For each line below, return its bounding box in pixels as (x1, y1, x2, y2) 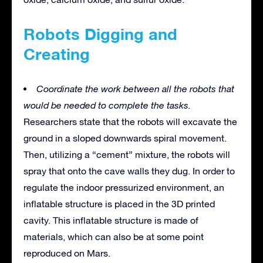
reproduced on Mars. (23, 247, 110, 258)
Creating (23, 44, 90, 63)
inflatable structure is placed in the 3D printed (23, 198, 215, 209)
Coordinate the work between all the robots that (36, 83, 234, 94)
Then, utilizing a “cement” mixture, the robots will (23, 149, 230, 160)
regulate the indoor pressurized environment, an (23, 181, 224, 193)
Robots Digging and (23, 24, 177, 43)
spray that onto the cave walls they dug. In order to (23, 165, 235, 176)
